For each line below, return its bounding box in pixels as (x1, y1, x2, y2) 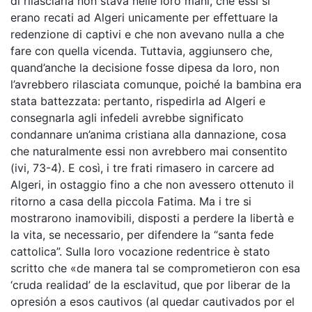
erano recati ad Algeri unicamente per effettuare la (10, 10, 278, 24)
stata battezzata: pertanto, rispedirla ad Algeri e (10, 94, 265, 108)
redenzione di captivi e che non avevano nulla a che (10, 27, 284, 41)
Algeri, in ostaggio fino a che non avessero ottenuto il (10, 178, 294, 192)
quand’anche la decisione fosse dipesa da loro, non (10, 61, 279, 75)
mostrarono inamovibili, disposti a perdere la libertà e (10, 211, 294, 225)
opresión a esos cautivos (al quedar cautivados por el (10, 295, 295, 309)
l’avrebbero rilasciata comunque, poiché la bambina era (10, 77, 302, 91)
